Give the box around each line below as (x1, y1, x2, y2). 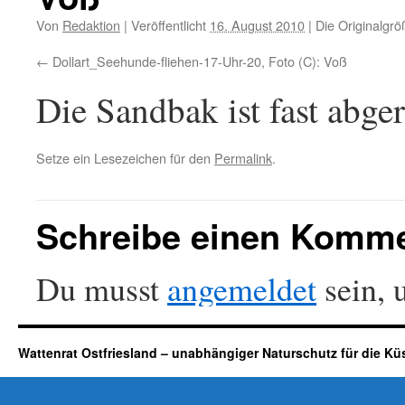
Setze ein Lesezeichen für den (36, 148, 214, 167)
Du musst (36, 267, 167, 310)
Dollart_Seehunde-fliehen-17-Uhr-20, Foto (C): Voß (52, 52, 347, 71)
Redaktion (62, 15, 120, 34)
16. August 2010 (210, 15, 305, 34)
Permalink (214, 148, 272, 167)
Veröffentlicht (131, 15, 206, 34)
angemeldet (167, 267, 316, 310)
